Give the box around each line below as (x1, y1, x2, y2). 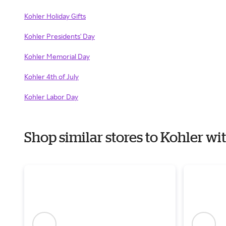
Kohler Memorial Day (24, 52, 90, 61)
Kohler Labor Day (24, 92, 78, 101)
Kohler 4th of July (24, 72, 79, 81)
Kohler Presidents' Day (24, 32, 95, 40)
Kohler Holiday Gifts (24, 12, 86, 20)
